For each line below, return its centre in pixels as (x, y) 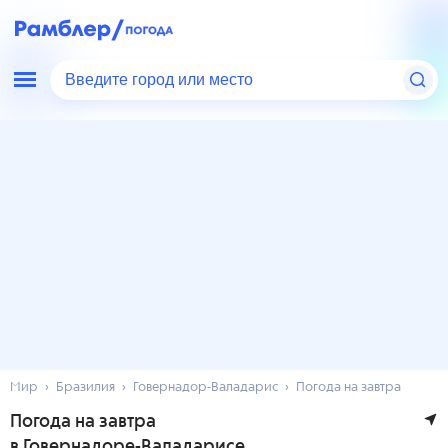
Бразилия (85, 387)
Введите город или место (162, 80)
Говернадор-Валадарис (205, 387)
